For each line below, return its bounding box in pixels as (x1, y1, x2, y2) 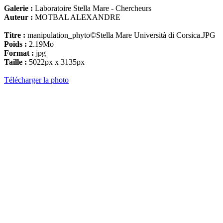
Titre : (4, 31, 25, 39)
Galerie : (4, 4, 33, 12)
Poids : (4, 40, 27, 48)
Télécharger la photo (4, 76, 69, 84)
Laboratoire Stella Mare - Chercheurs (33, 4, 151, 12)
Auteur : (4, 13, 33, 21)
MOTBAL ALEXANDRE (33, 13, 120, 21)
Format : (4, 49, 34, 57)
